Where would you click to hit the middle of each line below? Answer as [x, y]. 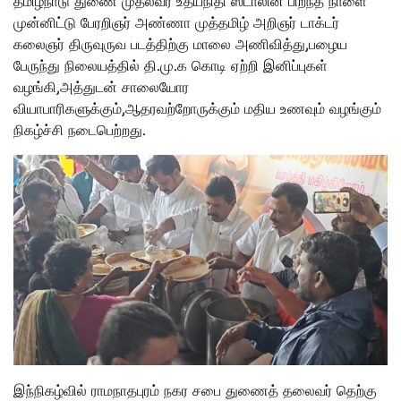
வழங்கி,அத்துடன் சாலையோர [101, 87]
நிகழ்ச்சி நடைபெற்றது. [80, 130]
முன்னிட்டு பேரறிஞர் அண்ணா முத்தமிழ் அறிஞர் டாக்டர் [176, 23]
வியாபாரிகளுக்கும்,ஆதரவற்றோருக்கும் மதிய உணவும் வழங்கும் [197, 109]
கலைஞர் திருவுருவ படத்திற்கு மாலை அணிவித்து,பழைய [180, 44]
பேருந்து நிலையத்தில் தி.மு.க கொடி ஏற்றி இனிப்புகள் [171, 66]
